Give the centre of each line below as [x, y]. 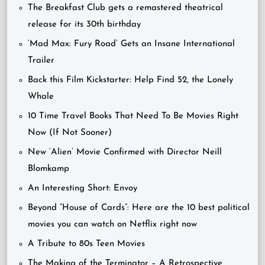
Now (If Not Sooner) [70, 133]
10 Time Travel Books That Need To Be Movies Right [133, 117]
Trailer [41, 61]
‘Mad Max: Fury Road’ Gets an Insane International [131, 44]
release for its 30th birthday [84, 25]
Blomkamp [49, 169]
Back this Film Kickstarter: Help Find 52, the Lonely [130, 80]
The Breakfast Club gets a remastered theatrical [125, 8]
